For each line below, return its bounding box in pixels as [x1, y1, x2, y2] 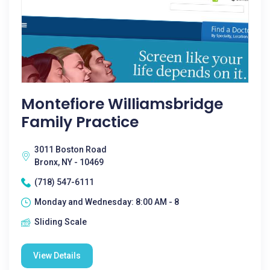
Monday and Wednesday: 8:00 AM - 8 [34, 197, 179, 207]
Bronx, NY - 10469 [34, 157, 104, 167]
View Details [33, 251, 81, 260]
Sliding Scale [34, 217, 87, 227]
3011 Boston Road [34, 145, 107, 154]
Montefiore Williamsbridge [21, 93, 223, 115]
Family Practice [21, 111, 139, 133]
